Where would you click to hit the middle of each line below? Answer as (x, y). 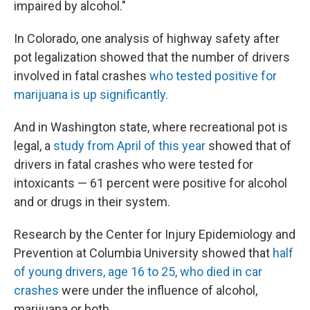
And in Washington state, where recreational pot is (151, 127)
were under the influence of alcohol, (158, 290)
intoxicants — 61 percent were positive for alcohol (151, 183)
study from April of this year (129, 146)
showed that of (248, 146)
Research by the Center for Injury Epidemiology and (155, 234)
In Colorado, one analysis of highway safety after (147, 38)
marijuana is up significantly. (91, 94)
